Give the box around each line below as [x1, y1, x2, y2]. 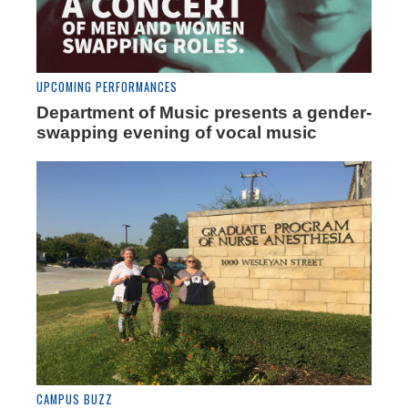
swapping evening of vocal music [36, 123, 317, 143]
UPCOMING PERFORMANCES [36, 78, 178, 97]
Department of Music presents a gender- [36, 103, 372, 123]
